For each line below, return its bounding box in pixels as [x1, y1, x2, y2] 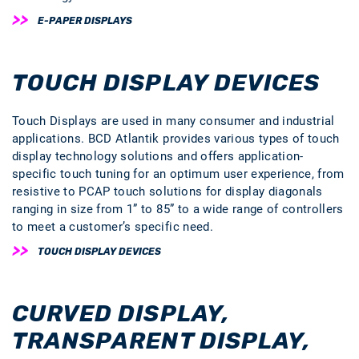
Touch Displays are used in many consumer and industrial [12, 114, 335, 128]
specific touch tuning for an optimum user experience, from [12, 167, 345, 181]
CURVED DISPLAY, [12, 300, 229, 327]
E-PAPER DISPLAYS [38, 15, 132, 26]
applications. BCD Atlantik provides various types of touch [12, 131, 340, 146]
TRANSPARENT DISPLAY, [12, 327, 310, 354]
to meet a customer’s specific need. [12, 220, 217, 234]
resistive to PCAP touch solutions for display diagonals [12, 184, 323, 199]
